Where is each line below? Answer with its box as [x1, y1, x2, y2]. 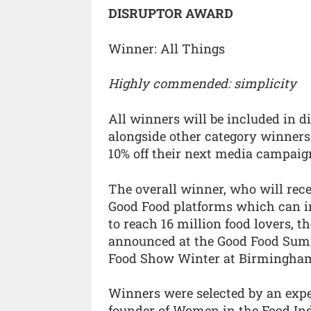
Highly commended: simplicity [108, 75, 296, 92]
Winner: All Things [108, 40, 225, 57]
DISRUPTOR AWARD [108, 5, 233, 22]
